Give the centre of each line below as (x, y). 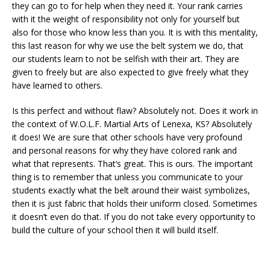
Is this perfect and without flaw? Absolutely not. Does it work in (135, 110)
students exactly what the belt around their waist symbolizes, (131, 190)
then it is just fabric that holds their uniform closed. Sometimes (135, 203)
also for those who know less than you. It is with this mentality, (135, 32)
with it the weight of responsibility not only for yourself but (126, 19)
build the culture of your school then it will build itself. (115, 230)
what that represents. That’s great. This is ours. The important (133, 163)
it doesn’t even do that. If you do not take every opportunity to (134, 216)
